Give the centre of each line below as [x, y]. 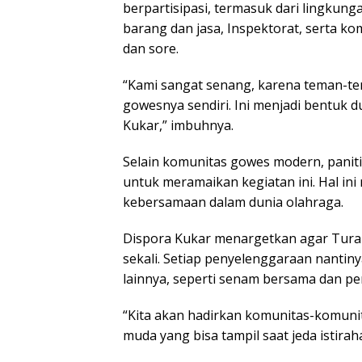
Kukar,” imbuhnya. [178, 126]
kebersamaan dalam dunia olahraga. [233, 202]
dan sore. [151, 49]
